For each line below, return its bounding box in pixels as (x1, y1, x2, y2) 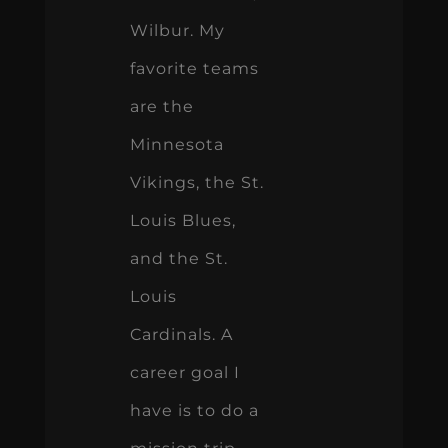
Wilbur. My (129, 20, 225, 40)
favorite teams (129, 58, 259, 78)
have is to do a (129, 400, 259, 420)
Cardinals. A (129, 324, 233, 344)
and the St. (129, 248, 228, 268)
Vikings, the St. (129, 172, 264, 192)
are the (129, 96, 194, 116)
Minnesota (129, 134, 224, 154)
